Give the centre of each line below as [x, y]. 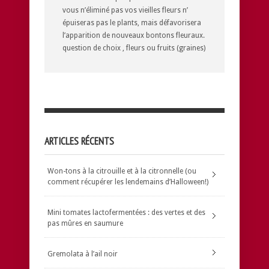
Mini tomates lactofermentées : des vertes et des [126, 212]
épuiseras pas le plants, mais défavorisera [132, 23]
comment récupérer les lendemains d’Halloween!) [128, 182]
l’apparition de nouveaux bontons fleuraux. [134, 35]
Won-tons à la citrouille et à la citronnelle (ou [122, 171]
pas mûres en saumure [85, 223]
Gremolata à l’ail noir [83, 254]
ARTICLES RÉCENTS [79, 141]
